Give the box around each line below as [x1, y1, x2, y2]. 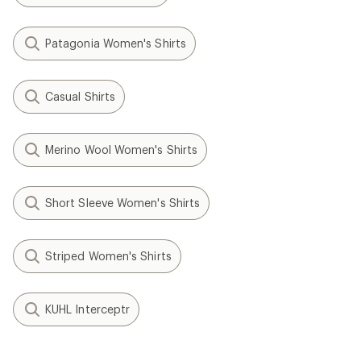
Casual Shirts [45, 89, 116, 103]
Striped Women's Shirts [45, 249, 172, 263]
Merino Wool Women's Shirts [45, 143, 198, 156]
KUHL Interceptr [45, 302, 131, 316]
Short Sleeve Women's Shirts [45, 196, 201, 210]
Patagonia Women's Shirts [45, 36, 186, 50]
